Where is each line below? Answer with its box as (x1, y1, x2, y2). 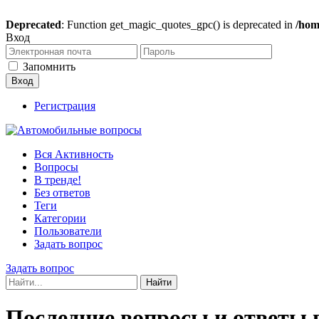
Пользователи (34, 225, 102, 237)
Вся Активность (34, 148, 113, 160)
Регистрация (34, 100, 95, 112)
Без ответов (34, 187, 90, 199)
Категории (34, 212, 86, 224)
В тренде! (34, 174, 81, 186)
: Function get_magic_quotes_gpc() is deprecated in (61, 19, 296, 31)
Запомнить (23, 61, 75, 73)
